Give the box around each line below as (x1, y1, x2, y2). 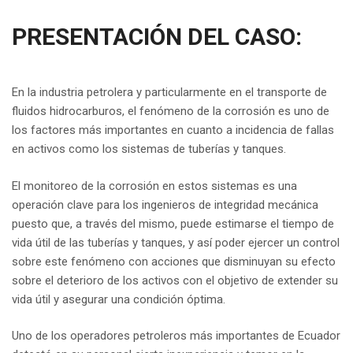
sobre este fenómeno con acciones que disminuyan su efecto (12, 254, 336, 269)
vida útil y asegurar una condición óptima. (12, 292, 225, 307)
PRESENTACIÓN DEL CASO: (12, 23, 302, 51)
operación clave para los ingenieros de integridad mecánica (12, 197, 318, 212)
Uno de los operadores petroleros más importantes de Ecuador (12, 329, 340, 344)
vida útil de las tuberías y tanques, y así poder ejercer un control (12, 235, 340, 250)
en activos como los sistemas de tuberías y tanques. (12, 142, 286, 157)
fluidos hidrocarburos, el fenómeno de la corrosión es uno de (12, 104, 329, 119)
